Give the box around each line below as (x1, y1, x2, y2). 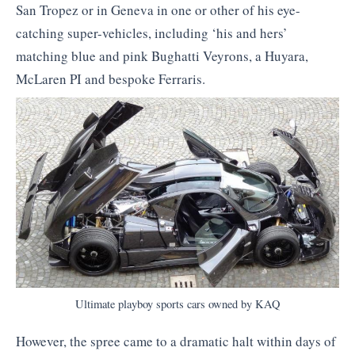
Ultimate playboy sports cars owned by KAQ (74, 296, 281, 312)
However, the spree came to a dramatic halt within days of (16, 332, 336, 351)
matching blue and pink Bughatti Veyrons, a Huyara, (16, 47, 308, 66)
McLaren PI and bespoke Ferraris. (16, 70, 205, 89)
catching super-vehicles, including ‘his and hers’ (16, 24, 288, 43)
